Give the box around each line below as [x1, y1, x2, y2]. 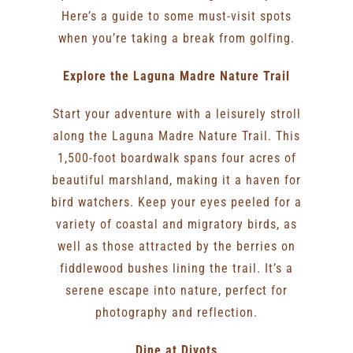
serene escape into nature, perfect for [65, 282, 288, 298]
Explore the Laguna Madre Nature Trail [63, 68, 290, 84]
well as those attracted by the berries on [58, 238, 295, 254]
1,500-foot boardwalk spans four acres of [57, 150, 296, 165]
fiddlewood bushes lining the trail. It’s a [60, 260, 293, 276]
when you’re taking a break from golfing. [58, 30, 295, 46]
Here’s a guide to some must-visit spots [61, 8, 292, 24]
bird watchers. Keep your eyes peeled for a [51, 194, 302, 210]
